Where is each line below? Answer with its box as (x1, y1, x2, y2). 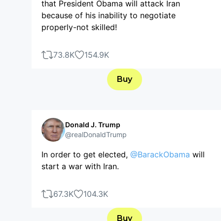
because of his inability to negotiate (41, 10, 176, 20)
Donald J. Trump (65, 120, 120, 129)
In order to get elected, (41, 149, 130, 159)
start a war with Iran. (41, 161, 119, 171)
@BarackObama (130, 149, 190, 159)
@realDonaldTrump (65, 130, 127, 139)
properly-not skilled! (41, 22, 117, 32)
